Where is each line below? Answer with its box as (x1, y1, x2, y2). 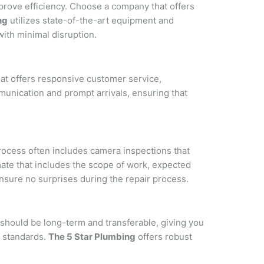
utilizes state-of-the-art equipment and (8, 15, 174, 27)
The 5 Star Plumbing (48, 231, 136, 243)
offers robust (136, 231, 192, 243)
